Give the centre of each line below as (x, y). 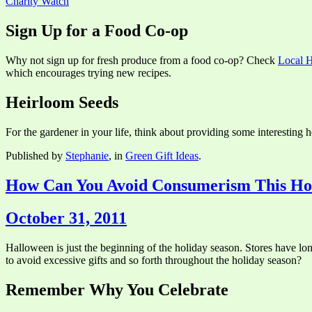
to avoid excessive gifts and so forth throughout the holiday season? (154, 260)
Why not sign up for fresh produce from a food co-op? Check (142, 61)
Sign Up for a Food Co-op (97, 31)
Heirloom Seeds (62, 103)
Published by (36, 155)
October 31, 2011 (66, 218)
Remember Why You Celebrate (117, 289)
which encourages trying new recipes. (88, 73)
